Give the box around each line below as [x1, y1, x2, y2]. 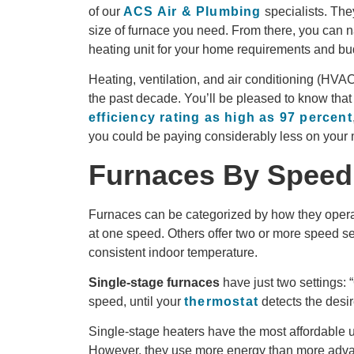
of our [88, 4, 123, 18]
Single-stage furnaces [88, 276, 220, 290]
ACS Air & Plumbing [123, 4, 262, 18]
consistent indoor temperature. [88, 245, 258, 259]
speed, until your [88, 295, 184, 309]
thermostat [184, 295, 258, 309]
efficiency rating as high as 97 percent [88, 111, 352, 125]
